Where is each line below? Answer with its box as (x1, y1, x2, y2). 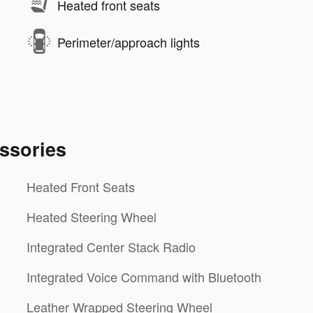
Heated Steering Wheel (27, 208, 156, 226)
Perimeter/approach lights (57, 32, 200, 51)
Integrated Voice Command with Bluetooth (27, 268, 261, 286)
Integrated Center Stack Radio (27, 238, 196, 256)
